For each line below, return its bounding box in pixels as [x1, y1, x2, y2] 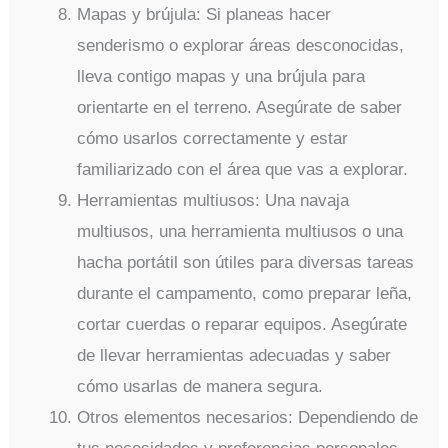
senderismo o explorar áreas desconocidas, [77, 36, 405, 56]
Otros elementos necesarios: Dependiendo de [77, 408, 419, 428]
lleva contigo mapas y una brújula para [77, 67, 366, 87]
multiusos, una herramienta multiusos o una [77, 222, 404, 242]
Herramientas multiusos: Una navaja [77, 191, 350, 211]
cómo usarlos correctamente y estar [77, 129, 349, 149]
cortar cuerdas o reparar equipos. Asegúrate [77, 315, 408, 335]
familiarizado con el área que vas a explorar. [77, 160, 409, 180]
